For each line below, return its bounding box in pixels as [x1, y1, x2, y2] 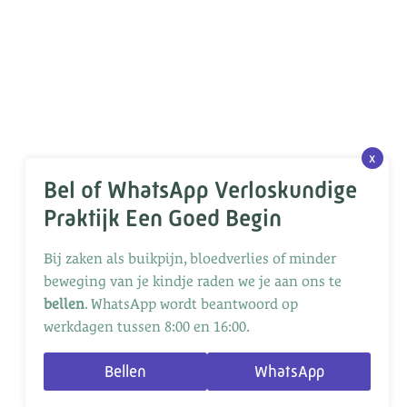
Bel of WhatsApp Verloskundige [44, 175, 357, 203]
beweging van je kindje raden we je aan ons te [44, 272, 342, 290]
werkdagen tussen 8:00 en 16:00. [44, 317, 250, 335]
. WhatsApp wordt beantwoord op [84, 294, 298, 313]
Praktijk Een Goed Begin [44, 203, 282, 232]
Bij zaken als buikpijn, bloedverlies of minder [44, 249, 336, 267]
